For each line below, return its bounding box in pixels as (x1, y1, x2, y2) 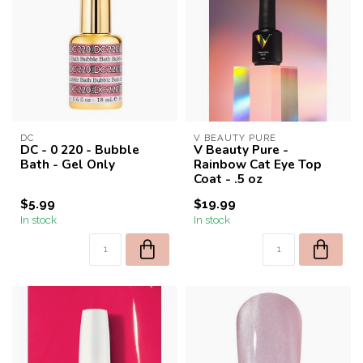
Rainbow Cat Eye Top (194, 156, 322, 173)
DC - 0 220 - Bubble (20, 141, 139, 158)
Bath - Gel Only (20, 156, 115, 173)
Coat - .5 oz (194, 170, 263, 187)
